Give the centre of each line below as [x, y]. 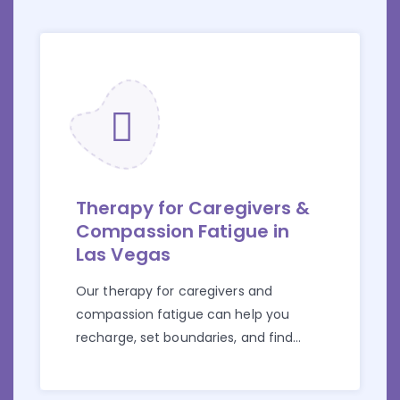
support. [102, 361]
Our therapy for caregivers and [174, 292]
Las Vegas [123, 255]
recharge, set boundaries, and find [185, 338]
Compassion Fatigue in [183, 232]
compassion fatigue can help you [183, 315]
